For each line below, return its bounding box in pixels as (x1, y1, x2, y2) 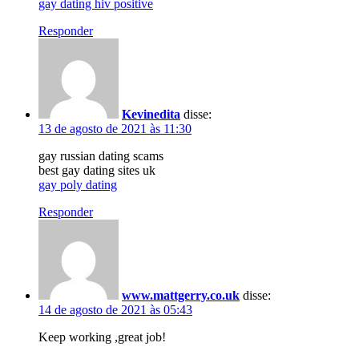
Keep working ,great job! (38, 329, 166, 344)
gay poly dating (38, 177, 117, 192)
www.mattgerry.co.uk (122, 288, 240, 302)
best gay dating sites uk (38, 163, 155, 177)
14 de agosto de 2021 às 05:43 (38, 302, 192, 317)
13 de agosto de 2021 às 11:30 (38, 121, 192, 135)
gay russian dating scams (38, 148, 163, 163)
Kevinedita (122, 107, 180, 121)
